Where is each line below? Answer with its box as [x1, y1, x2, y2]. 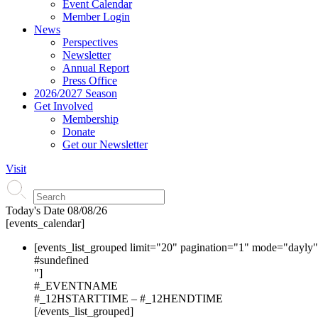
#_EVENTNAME [34, 280, 118, 292]
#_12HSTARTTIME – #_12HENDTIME [34, 292, 223, 305]
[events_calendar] [6, 217, 84, 229]
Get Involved [34, 100, 93, 112]
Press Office [62, 75, 117, 87]
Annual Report [62, 62, 129, 74]
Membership [62, 113, 119, 125]
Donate [62, 126, 95, 138]
